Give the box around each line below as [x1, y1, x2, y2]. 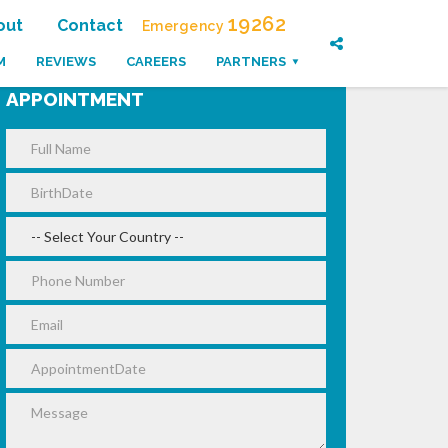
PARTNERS [216, 53, 286, 69]
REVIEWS [36, 53, 96, 69]
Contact [56, 16, 123, 36]
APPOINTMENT [6, 88, 144, 110]
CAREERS [126, 53, 186, 69]
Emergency [141, 18, 228, 35]
